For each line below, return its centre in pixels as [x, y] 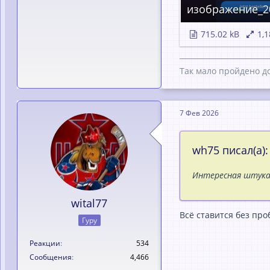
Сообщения [51, 257]
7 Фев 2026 [199, 113]
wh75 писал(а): [230, 150]
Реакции [45, 243]
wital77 [89, 203]
